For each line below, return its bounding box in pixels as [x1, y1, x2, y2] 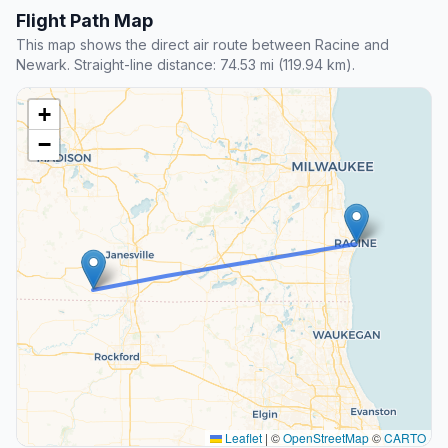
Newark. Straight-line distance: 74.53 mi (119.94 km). [16, 56, 355, 74]
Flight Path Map [16, 10, 153, 32]
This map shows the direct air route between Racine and [16, 36, 389, 54]
